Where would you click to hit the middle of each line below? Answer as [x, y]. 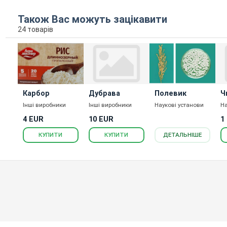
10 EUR [101, 120]
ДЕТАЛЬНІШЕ [183, 135]
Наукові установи [179, 105]
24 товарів [35, 29]
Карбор [36, 93]
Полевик [171, 93]
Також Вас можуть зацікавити [92, 19]
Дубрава [104, 93]
